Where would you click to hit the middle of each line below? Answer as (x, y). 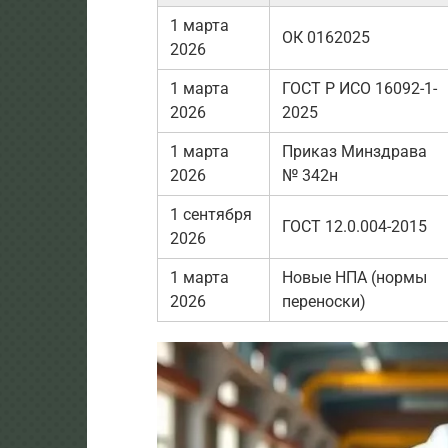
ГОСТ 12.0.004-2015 (354, 226)
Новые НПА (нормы (354, 277)
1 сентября (211, 214)
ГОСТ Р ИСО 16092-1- (359, 88)
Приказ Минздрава (354, 151)
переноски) (324, 301)
